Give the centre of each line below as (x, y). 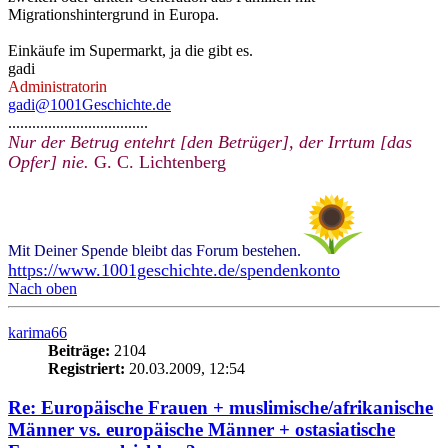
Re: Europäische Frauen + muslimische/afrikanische (220, 407)
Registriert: (86, 368)
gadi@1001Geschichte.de (89, 104)
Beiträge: (79, 350)
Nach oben (42, 288)
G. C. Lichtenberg (157, 161)
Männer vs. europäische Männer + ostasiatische (201, 429)
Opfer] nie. (48, 161)
